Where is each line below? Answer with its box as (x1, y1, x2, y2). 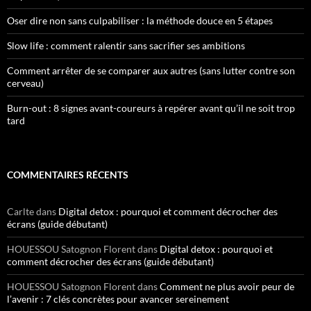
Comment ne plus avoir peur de (160, 280, 294, 292)
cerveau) (7, 77, 44, 89)
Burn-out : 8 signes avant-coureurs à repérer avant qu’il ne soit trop (7, 102, 295, 114)
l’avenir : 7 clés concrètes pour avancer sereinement (7, 293, 229, 305)
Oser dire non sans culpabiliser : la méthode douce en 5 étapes (7, 15, 273, 26)
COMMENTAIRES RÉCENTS (7, 169, 128, 180)
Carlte (7, 205, 34, 217)
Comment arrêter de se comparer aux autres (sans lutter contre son (7, 65, 295, 76)
